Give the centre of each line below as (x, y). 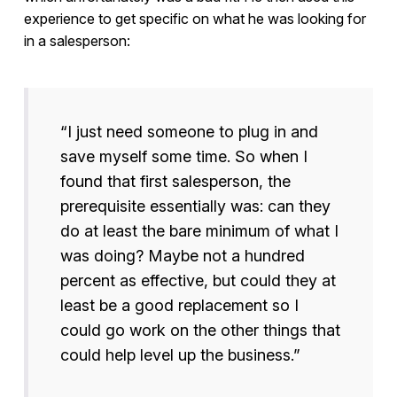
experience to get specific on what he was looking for (195, 19)
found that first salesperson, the (175, 182)
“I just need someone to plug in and (189, 132)
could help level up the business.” (180, 355)
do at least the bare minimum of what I (199, 231)
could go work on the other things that (200, 331)
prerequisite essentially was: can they (195, 206)
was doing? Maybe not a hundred (182, 256)
